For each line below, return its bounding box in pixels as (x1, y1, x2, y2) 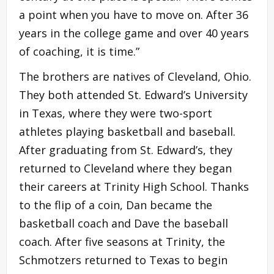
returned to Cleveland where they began (19, 160, 232, 176)
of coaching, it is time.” (19, 43, 139, 59)
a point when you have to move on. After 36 (19, 7, 248, 22)
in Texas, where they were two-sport (19, 105, 212, 120)
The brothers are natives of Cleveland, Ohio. (19, 68, 251, 84)
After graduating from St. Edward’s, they (19, 142, 232, 157)
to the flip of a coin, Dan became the (19, 197, 212, 212)
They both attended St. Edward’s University (19, 87, 248, 102)
